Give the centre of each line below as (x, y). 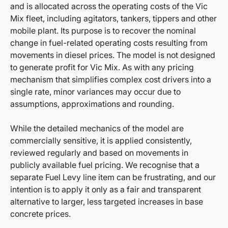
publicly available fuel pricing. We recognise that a (105, 165)
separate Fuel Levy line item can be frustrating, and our (113, 177)
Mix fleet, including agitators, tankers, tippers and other (113, 19)
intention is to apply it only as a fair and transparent (106, 190)
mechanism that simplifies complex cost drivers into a (111, 80)
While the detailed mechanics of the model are (97, 129)
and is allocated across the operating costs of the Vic (109, 6)
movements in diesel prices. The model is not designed (113, 55)
